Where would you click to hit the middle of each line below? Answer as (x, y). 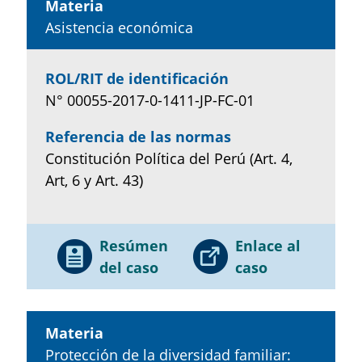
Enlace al (268, 245)
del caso (128, 267)
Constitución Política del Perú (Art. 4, (168, 158)
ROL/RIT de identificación (137, 78)
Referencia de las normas (138, 136)
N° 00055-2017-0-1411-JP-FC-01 (149, 100)
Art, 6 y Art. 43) (94, 180)
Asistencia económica (119, 27)
